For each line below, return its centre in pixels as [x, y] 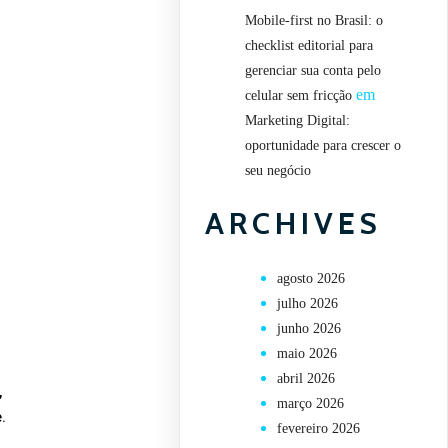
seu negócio [278, 170]
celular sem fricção [299, 95]
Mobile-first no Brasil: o [314, 20]
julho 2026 [308, 304]
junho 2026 [309, 329]
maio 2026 [307, 354]
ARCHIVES [294, 224]
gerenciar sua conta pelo [313, 70]
